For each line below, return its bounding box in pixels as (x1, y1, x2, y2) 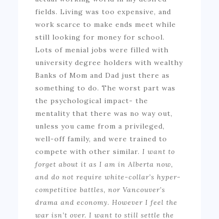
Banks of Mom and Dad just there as (35, 70, 170, 80)
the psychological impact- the (35, 96, 149, 105)
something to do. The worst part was (35, 83, 176, 92)
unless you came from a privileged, (35, 121, 165, 131)
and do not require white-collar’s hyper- (35, 172, 181, 181)
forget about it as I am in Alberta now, (35, 159, 174, 169)
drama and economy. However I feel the (35, 197, 178, 207)
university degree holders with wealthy (35, 58, 183, 67)
